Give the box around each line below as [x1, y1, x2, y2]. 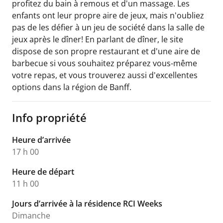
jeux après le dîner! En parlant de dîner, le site [12, 33, 183, 45]
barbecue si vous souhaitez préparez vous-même [12, 57, 197, 69]
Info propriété [12, 110, 87, 125]
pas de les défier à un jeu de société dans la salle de [12, 21, 205, 33]
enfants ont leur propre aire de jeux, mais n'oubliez [12, 9, 204, 21]
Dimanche [12, 210, 50, 221]
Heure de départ [12, 166, 74, 177]
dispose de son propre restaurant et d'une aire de [12, 45, 200, 57]
